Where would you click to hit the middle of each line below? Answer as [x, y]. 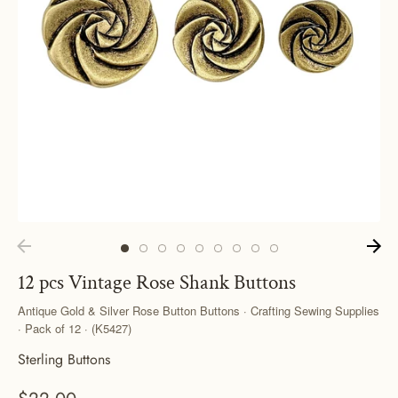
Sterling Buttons [64, 360]
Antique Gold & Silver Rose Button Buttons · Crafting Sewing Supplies [199, 311]
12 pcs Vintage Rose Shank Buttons [157, 283]
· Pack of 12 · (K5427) [75, 329]
